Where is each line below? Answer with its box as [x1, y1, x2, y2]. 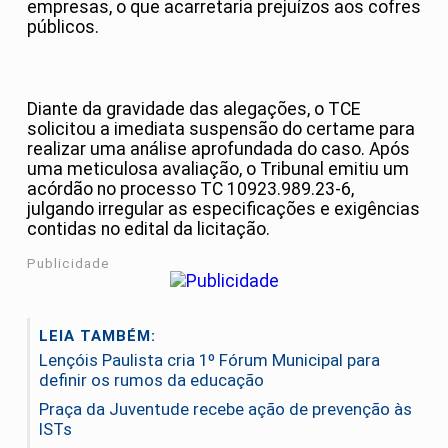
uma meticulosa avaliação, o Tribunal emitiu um [27, 158, 409, 179]
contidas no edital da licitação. [27, 218, 270, 239]
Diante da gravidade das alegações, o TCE [27, 98, 360, 119]
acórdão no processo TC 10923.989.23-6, [27, 178, 354, 199]
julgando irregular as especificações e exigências [27, 198, 420, 219]
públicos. [27, 17, 99, 38]
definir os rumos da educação [39, 370, 264, 391]
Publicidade [27, 256, 110, 272]
